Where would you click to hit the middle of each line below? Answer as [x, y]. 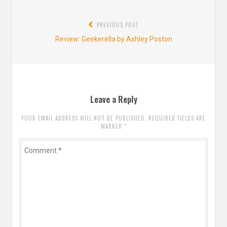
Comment [35, 145]
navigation [41, 33]
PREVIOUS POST [118, 25]
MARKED [112, 126]
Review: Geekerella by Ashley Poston [113, 39]
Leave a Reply [113, 99]
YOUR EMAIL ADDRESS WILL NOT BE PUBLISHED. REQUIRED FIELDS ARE [113, 118]
